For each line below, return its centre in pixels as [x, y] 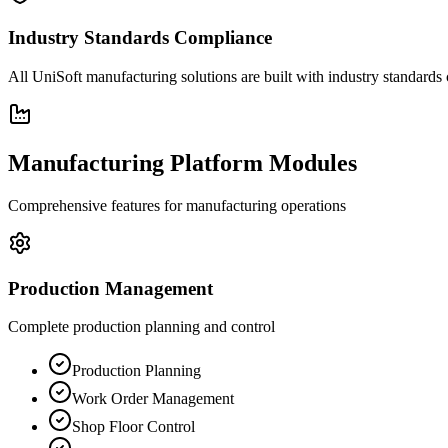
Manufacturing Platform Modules [182, 162]
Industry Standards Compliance [140, 38]
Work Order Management [153, 399]
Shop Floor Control [133, 427]
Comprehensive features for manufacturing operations [177, 205]
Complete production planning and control [141, 327]
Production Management [110, 288]
